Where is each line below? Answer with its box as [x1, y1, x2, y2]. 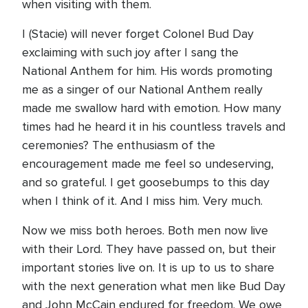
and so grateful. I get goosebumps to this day [22, 175, 269, 190]
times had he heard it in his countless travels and [22, 119, 285, 134]
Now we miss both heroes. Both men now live [22, 223, 268, 238]
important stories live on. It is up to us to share [22, 260, 274, 275]
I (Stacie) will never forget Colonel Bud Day [22, 26, 254, 41]
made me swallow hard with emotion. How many [22, 100, 281, 115]
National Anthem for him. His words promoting [22, 63, 272, 78]
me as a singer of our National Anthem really [22, 82, 263, 97]
